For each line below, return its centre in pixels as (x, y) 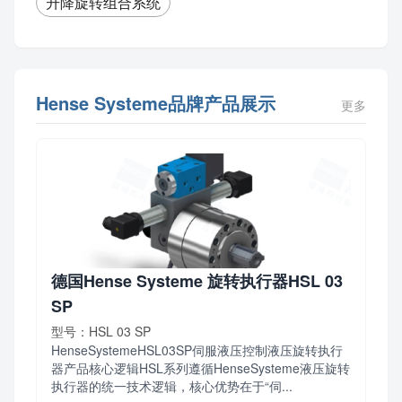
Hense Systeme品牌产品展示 (156, 102)
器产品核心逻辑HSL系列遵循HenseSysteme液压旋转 (201, 367)
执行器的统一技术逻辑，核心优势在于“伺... (172, 385)
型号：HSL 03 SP (101, 331)
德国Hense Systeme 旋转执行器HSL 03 (197, 280)
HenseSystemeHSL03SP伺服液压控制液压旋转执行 (197, 350)
